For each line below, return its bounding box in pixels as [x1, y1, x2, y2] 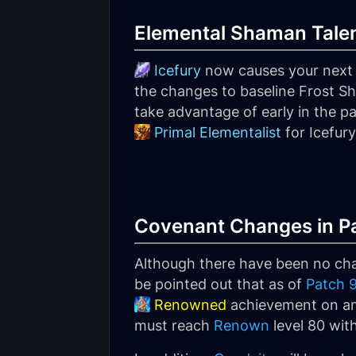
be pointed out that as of [134, 276, 306, 292]
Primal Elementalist [154, 124, 281, 141]
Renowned [154, 296, 226, 313]
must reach [134, 317, 214, 334]
